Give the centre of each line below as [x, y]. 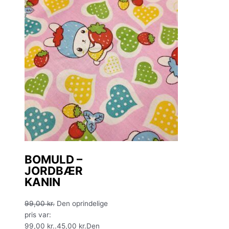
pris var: [38, 214]
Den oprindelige [82, 203]
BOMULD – [53, 159]
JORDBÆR [54, 170]
